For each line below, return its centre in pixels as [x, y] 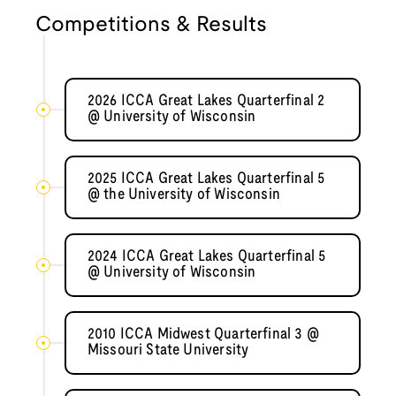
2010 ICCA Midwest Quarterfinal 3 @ [203, 335]
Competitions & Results [151, 26]
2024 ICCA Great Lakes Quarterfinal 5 [206, 257]
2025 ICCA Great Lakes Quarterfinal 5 [206, 179]
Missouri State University [168, 351]
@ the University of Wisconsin [184, 195]
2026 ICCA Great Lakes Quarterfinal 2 [206, 102]
